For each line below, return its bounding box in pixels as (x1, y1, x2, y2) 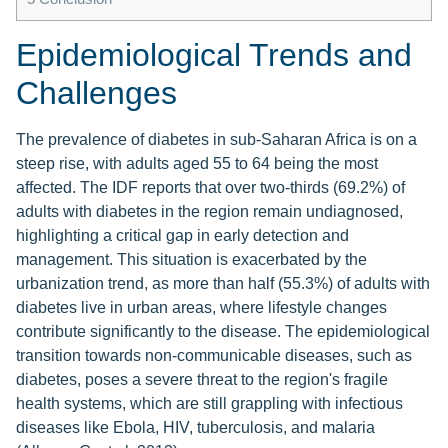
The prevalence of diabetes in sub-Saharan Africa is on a (16, 131, 417, 149)
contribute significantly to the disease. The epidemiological (16, 323, 430, 341)
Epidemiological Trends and (16, 37, 412, 74)
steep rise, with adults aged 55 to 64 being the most (16, 155, 378, 173)
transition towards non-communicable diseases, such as (16, 347, 412, 365)
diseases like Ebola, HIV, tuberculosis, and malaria (16, 419, 375, 437)
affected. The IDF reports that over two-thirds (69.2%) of (16, 179, 405, 197)
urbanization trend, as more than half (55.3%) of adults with (16, 275, 430, 293)
